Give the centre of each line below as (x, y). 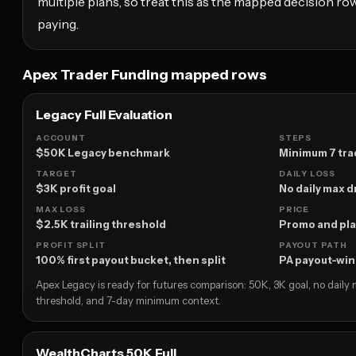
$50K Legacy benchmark (103, 153)
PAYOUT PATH (313, 246)
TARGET (56, 174)
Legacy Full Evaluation (104, 115)
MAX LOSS (61, 210)
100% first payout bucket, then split (131, 260)
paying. (58, 24)
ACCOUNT (61, 138)
